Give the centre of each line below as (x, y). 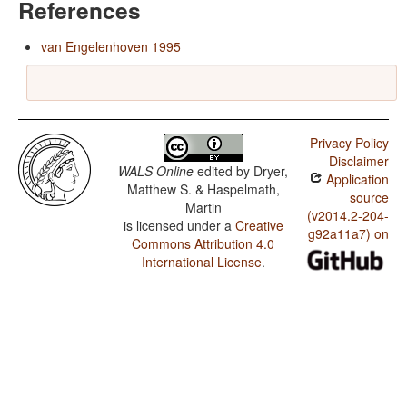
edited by (224, 171)
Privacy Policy (349, 143)
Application (355, 179)
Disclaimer (358, 161)
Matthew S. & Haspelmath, (203, 189)
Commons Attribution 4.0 (203, 244)
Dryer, (271, 171)
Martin (203, 208)
